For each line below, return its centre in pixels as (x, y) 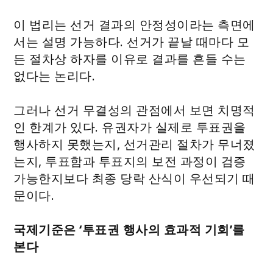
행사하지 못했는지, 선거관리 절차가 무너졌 (134, 144)
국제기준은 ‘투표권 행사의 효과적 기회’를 (129, 230)
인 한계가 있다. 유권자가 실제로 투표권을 (130, 127)
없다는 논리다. (56, 76)
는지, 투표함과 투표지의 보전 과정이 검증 (130, 161)
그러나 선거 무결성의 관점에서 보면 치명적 (134, 110)
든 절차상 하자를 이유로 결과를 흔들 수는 (130, 59)
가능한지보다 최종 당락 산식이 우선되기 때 (134, 179)
